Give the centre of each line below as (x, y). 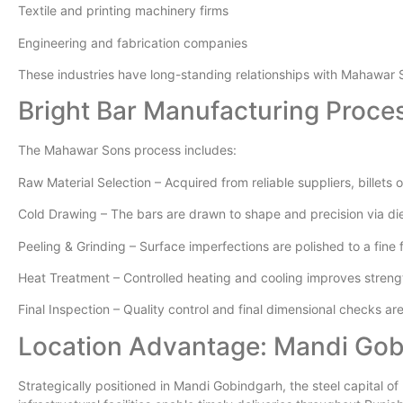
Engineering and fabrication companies (136, 42)
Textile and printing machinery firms (127, 11)
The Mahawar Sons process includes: (127, 150)
